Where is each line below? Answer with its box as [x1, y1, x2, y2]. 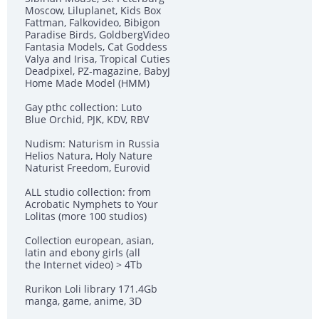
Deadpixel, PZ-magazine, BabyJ [25, 64, 170, 78]
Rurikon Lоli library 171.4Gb [25, 282, 157, 296]
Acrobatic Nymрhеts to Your [25, 197, 158, 211]
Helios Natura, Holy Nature [25, 149, 152, 163]
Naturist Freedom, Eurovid [25, 161, 150, 175]
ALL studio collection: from [25, 185, 151, 199]
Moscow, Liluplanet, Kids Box [25, 4, 161, 18]
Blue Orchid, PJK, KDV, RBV [25, 113, 149, 127]
